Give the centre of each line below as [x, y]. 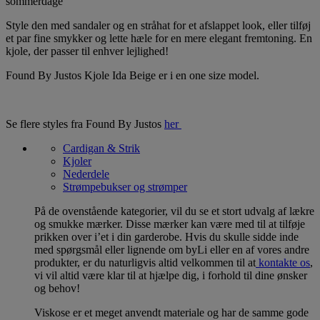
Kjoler [77, 161]
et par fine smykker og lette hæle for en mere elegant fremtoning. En [159, 38]
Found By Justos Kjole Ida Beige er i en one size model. [132, 75]
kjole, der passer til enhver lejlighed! [87, 51]
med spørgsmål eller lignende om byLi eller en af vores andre [172, 249]
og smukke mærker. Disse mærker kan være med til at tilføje [170, 224]
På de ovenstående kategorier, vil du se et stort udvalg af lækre [174, 211]
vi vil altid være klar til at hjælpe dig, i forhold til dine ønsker [171, 275]
